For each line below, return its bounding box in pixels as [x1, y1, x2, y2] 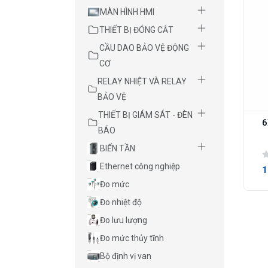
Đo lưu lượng [99, 215, 147, 226]
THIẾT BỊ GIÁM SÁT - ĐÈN [98, 110, 193, 120]
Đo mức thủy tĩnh [99, 233, 164, 243]
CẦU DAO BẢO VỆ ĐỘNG [99, 43, 189, 53]
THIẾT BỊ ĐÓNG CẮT [99, 25, 173, 35]
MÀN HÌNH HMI [99, 7, 154, 17]
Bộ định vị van [99, 251, 151, 261]
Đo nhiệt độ [99, 197, 142, 208]
